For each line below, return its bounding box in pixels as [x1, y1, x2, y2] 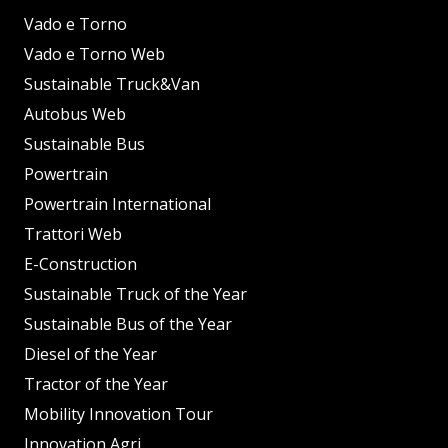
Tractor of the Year [24, 372, 168, 395]
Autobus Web [24, 102, 126, 125]
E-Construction [24, 252, 137, 275]
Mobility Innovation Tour [24, 402, 213, 425]
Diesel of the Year [24, 342, 157, 365]
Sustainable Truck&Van [24, 72, 200, 95]
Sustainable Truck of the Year [24, 282, 247, 305]
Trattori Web [24, 222, 122, 245]
